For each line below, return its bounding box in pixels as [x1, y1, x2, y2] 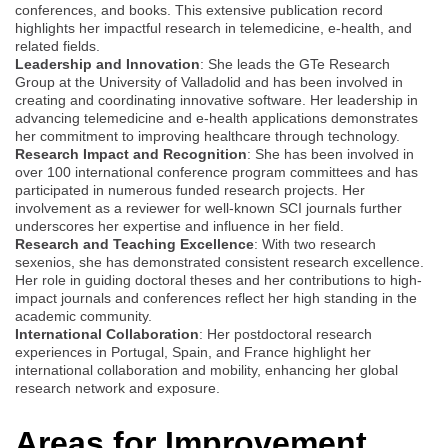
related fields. [15, 37, 100, 54]
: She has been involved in [247, 145, 414, 162]
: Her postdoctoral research [199, 325, 372, 342]
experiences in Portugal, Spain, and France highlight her [15, 343, 371, 360]
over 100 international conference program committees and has [15, 163, 418, 180]
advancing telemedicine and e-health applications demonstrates [15, 109, 418, 126]
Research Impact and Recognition [15, 145, 247, 162]
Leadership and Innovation [15, 55, 200, 72]
